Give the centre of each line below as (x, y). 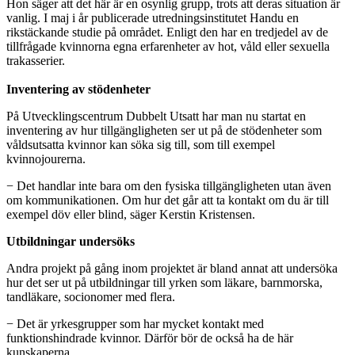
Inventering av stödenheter (78, 89)
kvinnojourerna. (46, 158)
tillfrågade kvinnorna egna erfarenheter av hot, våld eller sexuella (168, 46)
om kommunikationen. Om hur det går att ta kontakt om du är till (168, 200)
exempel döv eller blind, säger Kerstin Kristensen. (131, 214)
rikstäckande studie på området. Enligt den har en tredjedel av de (167, 32)
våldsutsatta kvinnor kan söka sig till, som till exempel (141, 144)
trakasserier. (36, 60)
